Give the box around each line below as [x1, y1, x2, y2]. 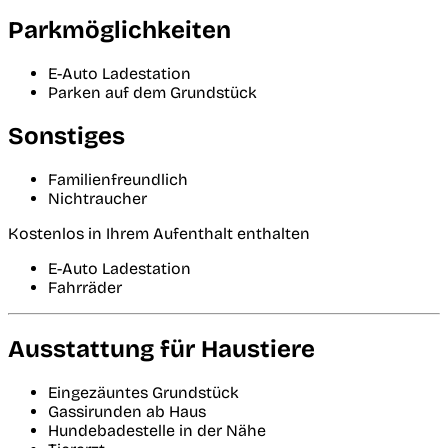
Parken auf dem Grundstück [48, 83, 257, 103]
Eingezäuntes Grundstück [48, 383, 239, 403]
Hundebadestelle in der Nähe [48, 421, 266, 441]
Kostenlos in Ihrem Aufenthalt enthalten [8, 224, 310, 244]
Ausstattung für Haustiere [8, 335, 315, 364]
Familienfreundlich [48, 170, 188, 190]
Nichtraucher [48, 189, 147, 209]
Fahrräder [48, 278, 122, 298]
